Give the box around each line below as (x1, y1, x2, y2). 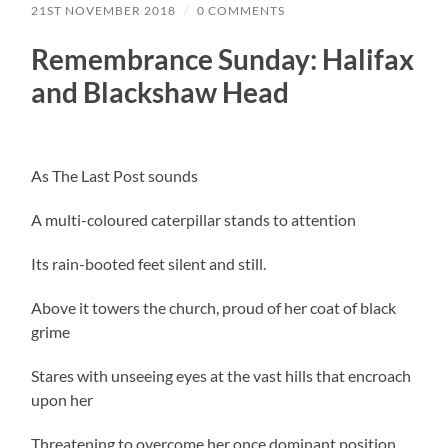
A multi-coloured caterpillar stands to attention (31, 210, 357, 230)
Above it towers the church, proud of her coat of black (31, 298, 397, 318)
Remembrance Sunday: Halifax (31, 42, 415, 77)
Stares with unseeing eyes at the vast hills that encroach (31, 366, 412, 386)
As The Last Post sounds (31, 166, 199, 186)
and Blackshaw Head (31, 75, 290, 110)
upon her (31, 390, 94, 410)
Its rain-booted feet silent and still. (31, 254, 267, 274)
